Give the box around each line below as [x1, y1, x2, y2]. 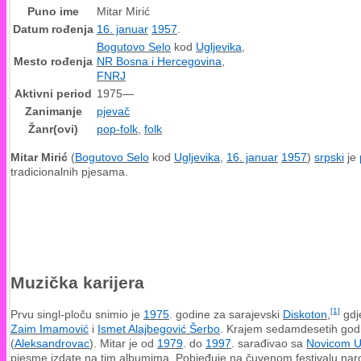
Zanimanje [24, 104, 82, 118]
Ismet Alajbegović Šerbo [98, 322, 220, 335]
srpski [314, 150, 344, 164]
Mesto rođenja [14, 54, 93, 68]
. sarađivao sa [231, 336, 306, 350]
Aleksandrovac [15, 336, 89, 350]
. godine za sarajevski [169, 307, 283, 321]
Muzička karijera [10, 272, 144, 292]
